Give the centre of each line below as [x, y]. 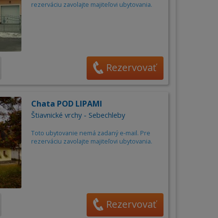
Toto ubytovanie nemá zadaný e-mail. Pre [91, 133]
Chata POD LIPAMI [66, 104]
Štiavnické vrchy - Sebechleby [78, 115]
